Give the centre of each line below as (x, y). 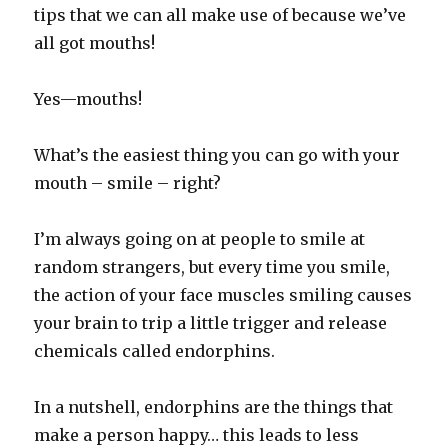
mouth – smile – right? (128, 183)
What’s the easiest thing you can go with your (217, 155)
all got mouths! (95, 43)
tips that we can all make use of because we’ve (220, 15)
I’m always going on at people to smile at (200, 239)
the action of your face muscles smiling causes (223, 295)
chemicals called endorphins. (155, 351)
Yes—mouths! (88, 99)
